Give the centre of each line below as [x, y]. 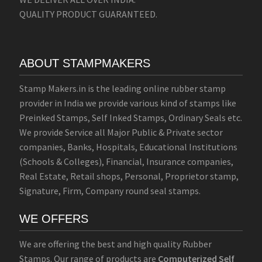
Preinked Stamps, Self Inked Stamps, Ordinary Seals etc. [130, 118]
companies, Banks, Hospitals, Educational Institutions [128, 147]
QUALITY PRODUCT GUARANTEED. [88, 14]
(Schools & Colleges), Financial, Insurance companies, [126, 162]
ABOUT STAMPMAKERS [85, 63]
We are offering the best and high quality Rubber [115, 244]
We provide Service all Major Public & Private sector [121, 132]
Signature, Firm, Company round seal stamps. [110, 191]
